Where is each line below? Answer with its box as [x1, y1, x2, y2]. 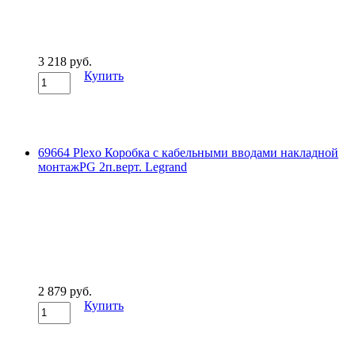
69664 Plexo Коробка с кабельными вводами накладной [38, 145, 338, 159]
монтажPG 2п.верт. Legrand [38, 159, 187, 174]
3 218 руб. [38, 54, 92, 68]
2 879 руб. [38, 284, 92, 298]
